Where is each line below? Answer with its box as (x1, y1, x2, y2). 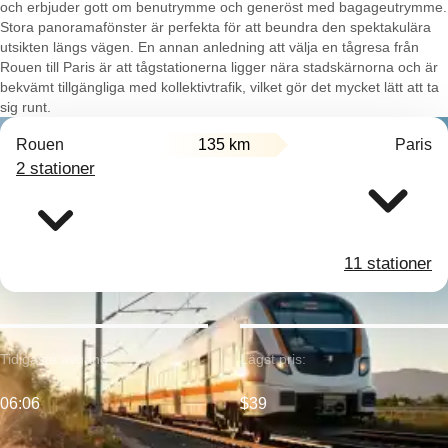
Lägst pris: (240, 351, 306, 367)
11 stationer (344, 254, 432, 273)
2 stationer (16, 159, 95, 178)
